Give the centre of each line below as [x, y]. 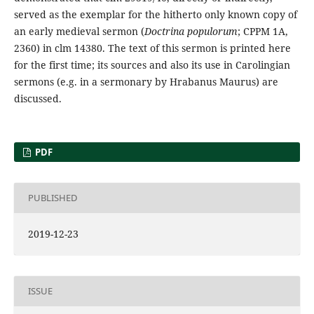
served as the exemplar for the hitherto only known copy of [155, 14]
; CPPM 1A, [262, 31]
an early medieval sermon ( [79, 31]
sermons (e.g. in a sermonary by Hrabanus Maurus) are [146, 81]
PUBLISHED [53, 198]
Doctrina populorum [191, 31]
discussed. [37, 98]
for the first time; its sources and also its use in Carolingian [152, 64]
